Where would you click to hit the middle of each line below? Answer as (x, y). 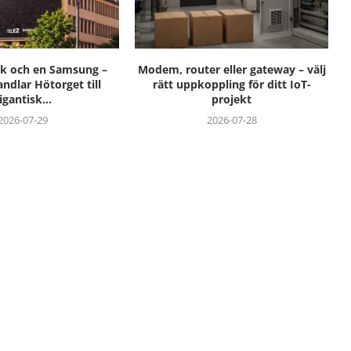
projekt (232, 99)
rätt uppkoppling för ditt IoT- (232, 84)
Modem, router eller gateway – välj (232, 69)
